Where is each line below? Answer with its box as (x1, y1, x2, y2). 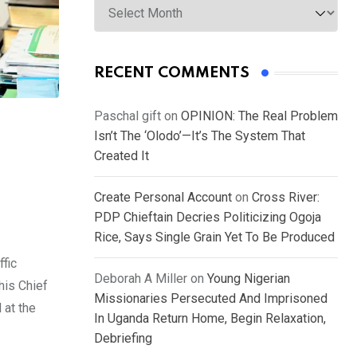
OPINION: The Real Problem (181, 108, 338, 124)
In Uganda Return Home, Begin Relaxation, (94, 311, 326, 327)
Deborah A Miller (94, 271, 187, 287)
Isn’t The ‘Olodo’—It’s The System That (94, 128, 305, 144)
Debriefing (94, 331, 152, 347)
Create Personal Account (94, 190, 232, 206)
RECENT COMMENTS (94, 65, 249, 81)
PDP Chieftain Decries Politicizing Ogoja (94, 210, 321, 226)
